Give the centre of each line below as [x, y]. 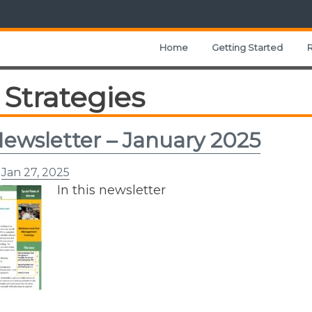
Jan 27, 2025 [36, 172]
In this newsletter [111, 190]
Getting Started [248, 47]
